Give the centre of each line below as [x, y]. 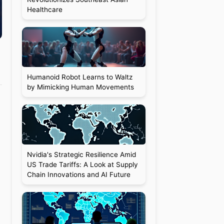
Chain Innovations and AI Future [78, 174]
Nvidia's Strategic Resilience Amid [81, 154]
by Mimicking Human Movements [80, 87]
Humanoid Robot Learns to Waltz [79, 77]
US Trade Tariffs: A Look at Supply [82, 164]
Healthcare [44, 9]
